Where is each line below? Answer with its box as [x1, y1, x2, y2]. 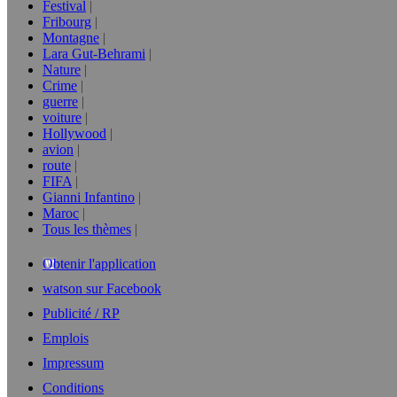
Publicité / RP [43, 306, 120, 321]
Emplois [43, 331, 89, 346]
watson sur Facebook [43, 281, 161, 296]
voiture [43, 110, 82, 125]
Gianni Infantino [43, 190, 135, 205]
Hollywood [43, 126, 106, 141]
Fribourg [43, 14, 91, 29]
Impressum [43, 355, 104, 370]
